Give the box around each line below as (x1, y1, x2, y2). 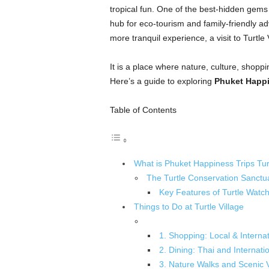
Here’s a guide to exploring (109, 76, 214, 86)
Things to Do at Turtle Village (133, 202, 244, 211)
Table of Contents (109, 105, 177, 115)
